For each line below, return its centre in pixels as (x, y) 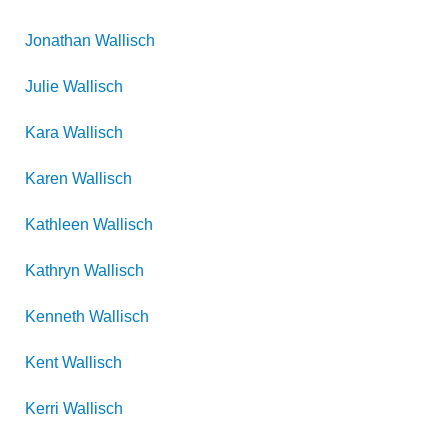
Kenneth (55, 316)
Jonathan (58, 40)
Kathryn (52, 270)
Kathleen (57, 224)
